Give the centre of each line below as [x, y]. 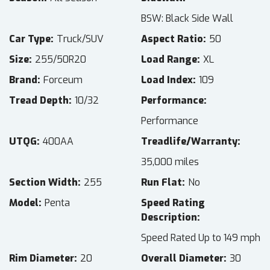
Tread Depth [39, 101]
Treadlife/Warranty [189, 142]
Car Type [30, 39]
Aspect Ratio [172, 39]
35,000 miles [170, 162]
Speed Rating [173, 203]
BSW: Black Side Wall [187, 19]
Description [169, 218]
